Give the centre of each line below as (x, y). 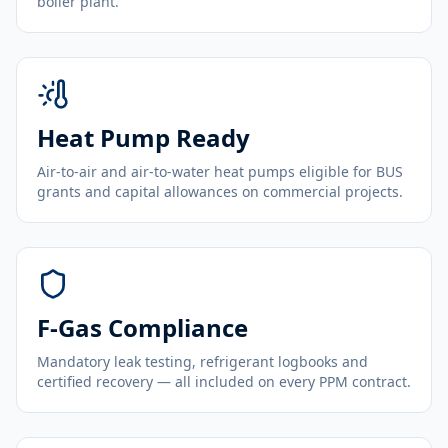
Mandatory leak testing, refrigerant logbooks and (202, 361)
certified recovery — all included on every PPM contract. (224, 381)
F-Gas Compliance (142, 327)
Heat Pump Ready (143, 137)
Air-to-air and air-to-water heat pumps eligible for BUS (220, 171)
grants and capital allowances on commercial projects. (220, 191)
